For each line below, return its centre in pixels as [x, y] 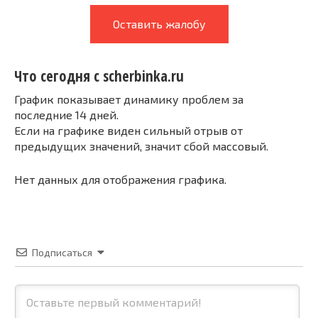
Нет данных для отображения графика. [120, 179]
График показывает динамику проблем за [129, 99]
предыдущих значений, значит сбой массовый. [141, 146]
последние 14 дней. [66, 114]
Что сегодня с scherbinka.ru [99, 76]
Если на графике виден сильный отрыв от [128, 130]
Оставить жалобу [159, 24]
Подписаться [62, 252]
